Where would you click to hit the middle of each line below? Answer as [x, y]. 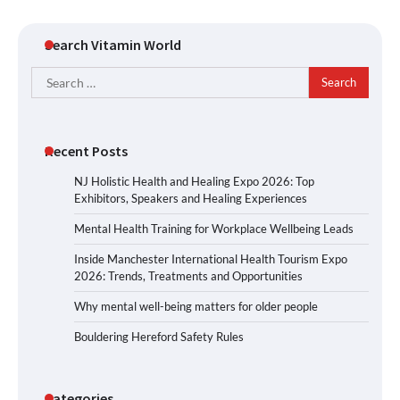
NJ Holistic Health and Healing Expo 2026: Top [194, 181]
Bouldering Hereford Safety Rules [159, 336]
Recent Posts [86, 150]
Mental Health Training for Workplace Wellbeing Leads [214, 228]
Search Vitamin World [113, 44]
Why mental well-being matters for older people [196, 306]
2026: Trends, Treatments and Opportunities [188, 275]
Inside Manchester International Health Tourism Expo [211, 258]
